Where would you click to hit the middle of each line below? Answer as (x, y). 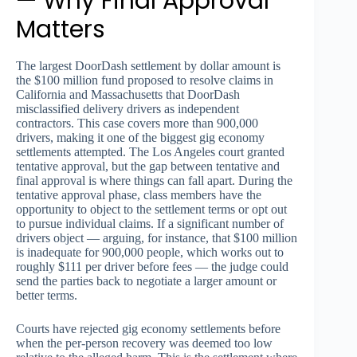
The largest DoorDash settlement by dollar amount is (148, 65)
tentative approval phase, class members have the (139, 194)
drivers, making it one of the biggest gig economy (140, 137)
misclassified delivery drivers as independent (127, 108)
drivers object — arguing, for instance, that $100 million (157, 237)
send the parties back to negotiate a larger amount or (146, 280)
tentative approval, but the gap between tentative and (148, 166)
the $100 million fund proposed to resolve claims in (145, 80)
